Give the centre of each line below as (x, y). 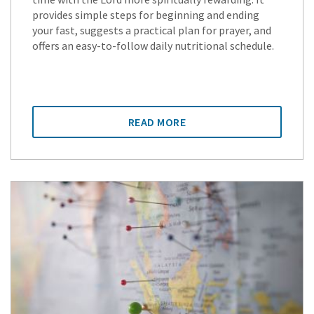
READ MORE (157, 122)
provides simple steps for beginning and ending (146, 14)
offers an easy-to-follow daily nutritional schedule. (153, 45)
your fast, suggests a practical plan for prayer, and (152, 30)
